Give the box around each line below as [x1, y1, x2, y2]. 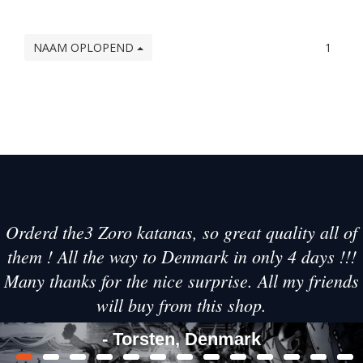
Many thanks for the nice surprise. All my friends [4, 268, 359, 293]
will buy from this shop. [96, 293, 267, 317]
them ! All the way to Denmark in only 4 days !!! [6, 244, 357, 268]
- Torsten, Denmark [102, 329, 261, 349]
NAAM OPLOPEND [33, 40, 137, 55]
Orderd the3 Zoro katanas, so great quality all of [6, 220, 357, 244]
